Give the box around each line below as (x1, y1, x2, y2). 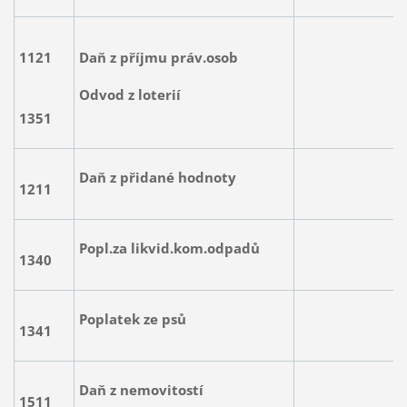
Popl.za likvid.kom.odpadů (78, 239, 260, 258)
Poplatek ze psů (78, 310, 194, 329)
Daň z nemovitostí (78, 381, 203, 400)
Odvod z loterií (78, 85, 181, 104)
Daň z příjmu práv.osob (78, 48, 238, 67)
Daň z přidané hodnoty (78, 168, 236, 187)
